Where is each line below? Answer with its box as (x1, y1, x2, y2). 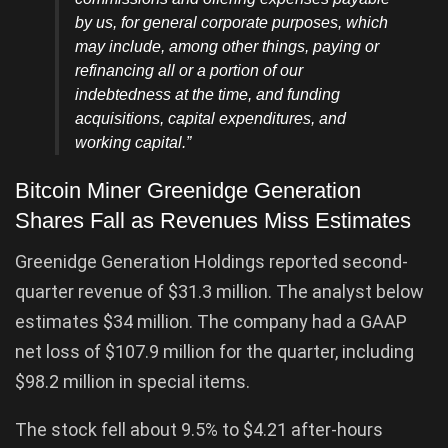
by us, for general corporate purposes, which (75, 13, 388, 31)
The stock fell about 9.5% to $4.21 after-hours (15, 418, 383, 440)
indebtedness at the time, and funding (75, 85, 340, 103)
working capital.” (75, 133, 191, 151)
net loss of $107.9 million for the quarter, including (15, 340, 414, 362)
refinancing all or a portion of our (75, 61, 303, 79)
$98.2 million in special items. (15, 370, 250, 392)
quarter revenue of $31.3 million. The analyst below (15, 280, 424, 302)
